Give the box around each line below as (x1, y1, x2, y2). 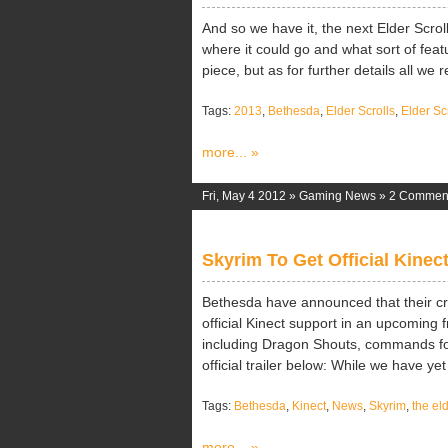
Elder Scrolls (326, 104, 395, 118)
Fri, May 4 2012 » (202, 189, 299, 203)
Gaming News (299, 189, 376, 203)
